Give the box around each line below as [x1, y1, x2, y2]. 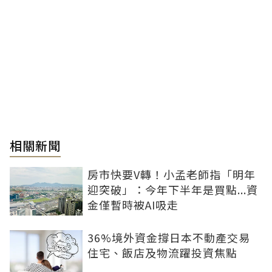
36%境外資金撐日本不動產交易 [87, 229, 250, 245]
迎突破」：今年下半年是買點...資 [87, 181, 258, 197]
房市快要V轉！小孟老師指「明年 [87, 166, 256, 182]
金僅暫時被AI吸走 [87, 196, 178, 212]
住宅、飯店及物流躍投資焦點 [87, 244, 237, 260]
